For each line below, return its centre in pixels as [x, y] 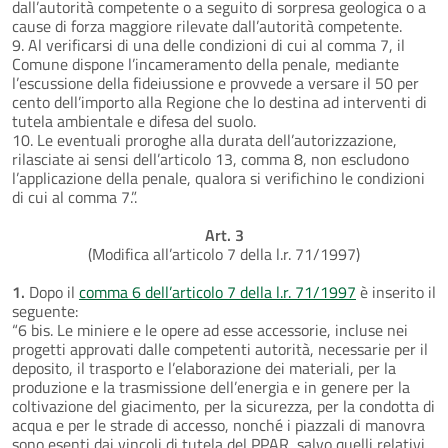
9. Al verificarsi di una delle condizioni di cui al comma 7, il [208, 44]
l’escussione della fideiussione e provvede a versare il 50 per [215, 82]
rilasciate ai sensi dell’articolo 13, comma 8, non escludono [210, 158]
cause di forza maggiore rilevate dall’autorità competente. [207, 25]
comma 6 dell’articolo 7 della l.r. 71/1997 [217, 291]
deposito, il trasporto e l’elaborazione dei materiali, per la [204, 367]
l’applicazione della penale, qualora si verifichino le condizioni [218, 177]
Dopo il [52, 291]
